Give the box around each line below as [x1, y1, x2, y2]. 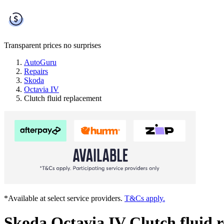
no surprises [63, 40, 101, 49]
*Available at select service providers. [4, 193, 124, 202]
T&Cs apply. [124, 193, 165, 202]
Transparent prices [4, 40, 61, 49]
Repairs [24, 66, 48, 75]
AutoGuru [24, 57, 56, 66]
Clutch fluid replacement [24, 93, 101, 102]
